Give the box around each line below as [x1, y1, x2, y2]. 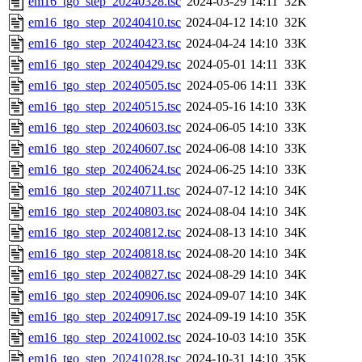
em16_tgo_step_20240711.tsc [28, 183, 180, 198]
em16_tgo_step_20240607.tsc [28, 141, 181, 156]
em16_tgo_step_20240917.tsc [28, 309, 181, 324]
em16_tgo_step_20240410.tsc [28, 15, 181, 30]
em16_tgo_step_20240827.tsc [28, 267, 181, 282]
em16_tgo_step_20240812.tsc [28, 225, 181, 240]
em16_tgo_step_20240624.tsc [28, 162, 181, 177]
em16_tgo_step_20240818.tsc [28, 246, 181, 261]
